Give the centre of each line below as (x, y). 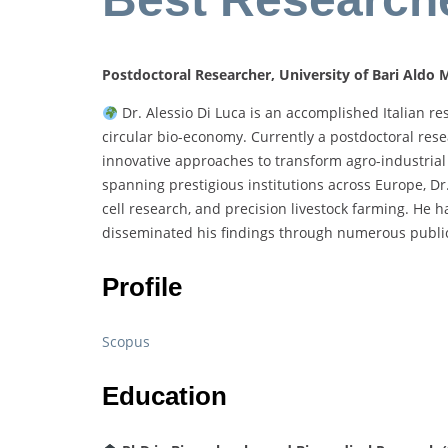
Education (164, 396)
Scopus (126, 342)
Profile (142, 287)
